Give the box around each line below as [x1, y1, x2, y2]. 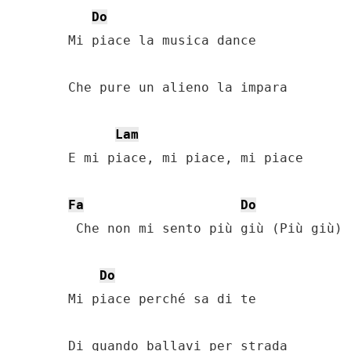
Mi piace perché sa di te [68, 291, 256, 306]
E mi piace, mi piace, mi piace [68, 150, 303, 165]
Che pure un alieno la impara [68, 80, 288, 95]
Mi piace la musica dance [68, 33, 256, 48]
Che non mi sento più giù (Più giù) [68, 221, 342, 236]
